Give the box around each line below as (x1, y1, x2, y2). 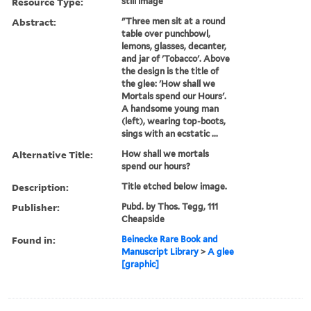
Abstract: (12, 15, 56, 28)
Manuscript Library (121, 246, 199, 257)
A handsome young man (121, 103, 219, 114)
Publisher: (12, 200, 60, 214)
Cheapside (121, 213, 165, 224)
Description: (12, 180, 69, 194)
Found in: (12, 233, 56, 246)
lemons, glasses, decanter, (121, 40, 227, 51)
